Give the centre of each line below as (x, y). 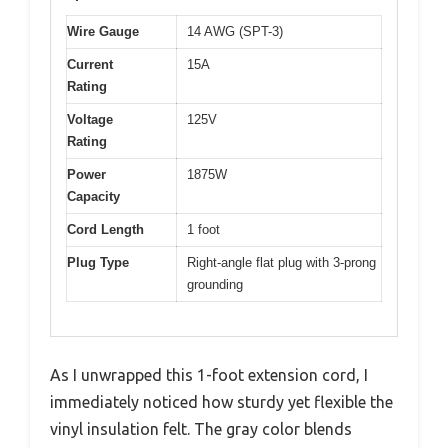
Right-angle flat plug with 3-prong (281, 262)
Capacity (93, 196)
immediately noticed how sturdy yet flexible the (221, 402)
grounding (215, 284)
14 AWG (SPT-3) (235, 31)
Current (90, 64)
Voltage (90, 119)
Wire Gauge (103, 31)
